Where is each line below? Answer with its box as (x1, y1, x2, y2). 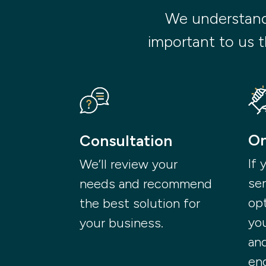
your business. (80, 215, 164, 232)
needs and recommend (80, 176, 213, 192)
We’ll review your (80, 156, 178, 173)
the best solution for (80, 195, 201, 212)
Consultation (80, 131, 173, 151)
